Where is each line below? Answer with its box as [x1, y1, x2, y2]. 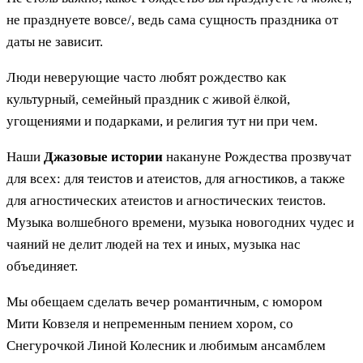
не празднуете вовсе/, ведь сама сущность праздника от [6, 12, 338, 28]
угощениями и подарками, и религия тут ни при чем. [6, 113, 318, 130]
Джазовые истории [44, 149, 163, 165]
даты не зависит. [6, 34, 103, 50]
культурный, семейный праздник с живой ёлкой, [6, 92, 290, 108]
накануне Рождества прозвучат [163, 149, 351, 165]
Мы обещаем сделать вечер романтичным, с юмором [6, 294, 322, 310]
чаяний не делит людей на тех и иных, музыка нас [6, 237, 301, 253]
